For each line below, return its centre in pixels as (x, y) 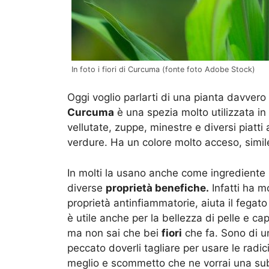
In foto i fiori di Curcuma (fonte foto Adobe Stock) (163, 69)
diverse (86, 188)
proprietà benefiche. (157, 188)
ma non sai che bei (114, 233)
